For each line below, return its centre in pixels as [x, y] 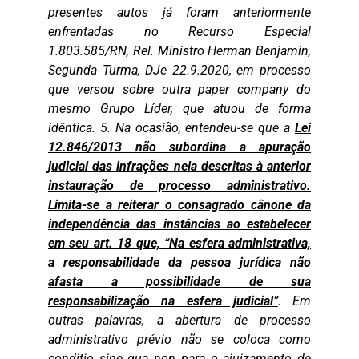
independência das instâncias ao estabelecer [179, 224]
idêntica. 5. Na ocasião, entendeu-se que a [171, 128]
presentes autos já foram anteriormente [179, 12]
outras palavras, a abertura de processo [179, 320]
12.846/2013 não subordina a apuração [179, 147]
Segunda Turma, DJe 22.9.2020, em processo [179, 70]
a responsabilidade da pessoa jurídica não [179, 262]
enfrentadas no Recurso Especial [179, 32]
